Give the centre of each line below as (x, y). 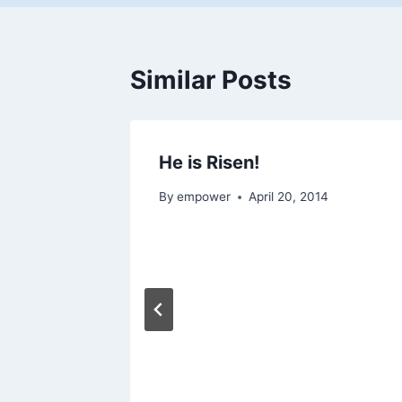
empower (204, 197)
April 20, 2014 (289, 197)
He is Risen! (209, 162)
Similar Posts (211, 79)
